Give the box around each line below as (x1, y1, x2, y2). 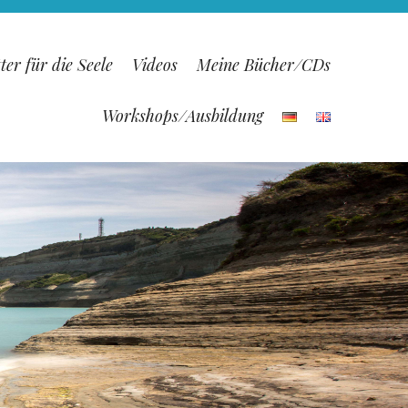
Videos (131, 53, 178, 76)
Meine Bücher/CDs (196, 53, 331, 76)
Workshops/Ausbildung (101, 104, 263, 127)
